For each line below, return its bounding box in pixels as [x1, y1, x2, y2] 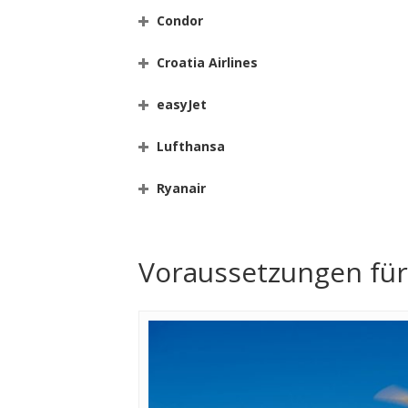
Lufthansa [157, 138, 225, 155]
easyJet [157, 96, 207, 113]
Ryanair [157, 179, 206, 197]
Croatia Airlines [157, 54, 258, 71]
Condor [157, 12, 203, 29]
